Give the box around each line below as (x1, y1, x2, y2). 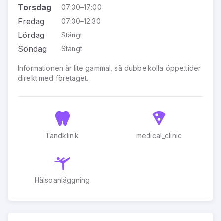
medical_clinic (136, 131, 182, 140)
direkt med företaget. (18, 74, 89, 82)
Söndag (18, 43, 47, 54)
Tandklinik (45, 131, 79, 140)
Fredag (18, 16, 44, 26)
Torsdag (18, 2, 52, 12)
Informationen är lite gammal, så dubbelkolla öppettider (18, 63, 201, 72)
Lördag (18, 30, 44, 40)
